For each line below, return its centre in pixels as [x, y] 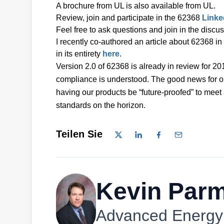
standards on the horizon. [101, 105]
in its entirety [79, 54]
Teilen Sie [79, 134]
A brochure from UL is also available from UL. [136, 6]
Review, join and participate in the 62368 [129, 18]
